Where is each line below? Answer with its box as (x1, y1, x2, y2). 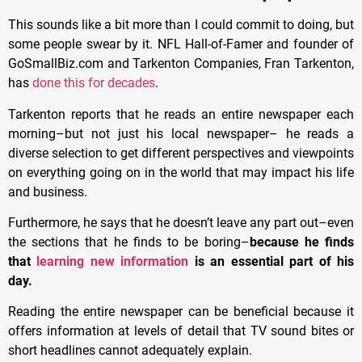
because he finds (249, 234, 355, 250)
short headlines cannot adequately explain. (8, 343, 252, 359)
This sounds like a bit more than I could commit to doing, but (8, 17, 354, 33)
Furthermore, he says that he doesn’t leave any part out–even (8, 214, 354, 230)
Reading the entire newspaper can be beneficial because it (8, 304, 354, 320)
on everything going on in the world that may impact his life (8, 164, 354, 180)
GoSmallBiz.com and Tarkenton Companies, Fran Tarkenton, (8, 56, 354, 72)
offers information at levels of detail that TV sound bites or (8, 323, 354, 339)
